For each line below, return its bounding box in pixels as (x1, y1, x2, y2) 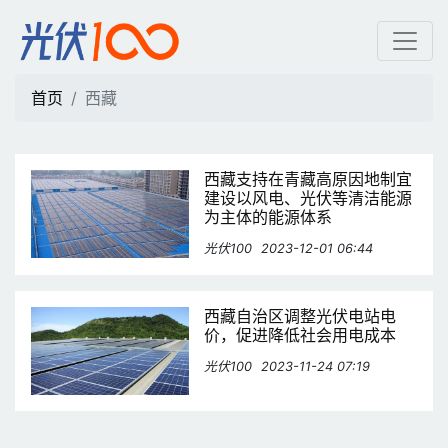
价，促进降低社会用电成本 (204, 325, 397, 345)
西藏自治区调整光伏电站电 (204, 306, 397, 326)
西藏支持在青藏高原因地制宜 (204, 169, 413, 189)
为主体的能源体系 (204, 207, 333, 227)
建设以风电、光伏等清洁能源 (204, 188, 413, 208)
